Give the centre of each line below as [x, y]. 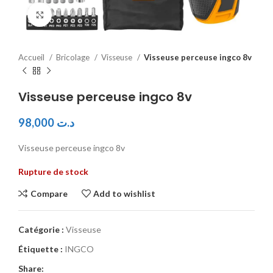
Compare [49, 193]
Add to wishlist [125, 193]
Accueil [32, 57]
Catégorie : [41, 229]
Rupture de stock [53, 172]
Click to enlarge [81, 14]
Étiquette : [41, 249]
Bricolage [74, 57]
